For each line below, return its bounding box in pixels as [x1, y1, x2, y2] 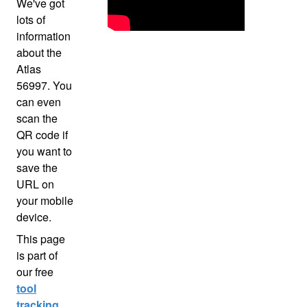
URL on [16, 176, 54, 193]
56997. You [16, 77, 72, 94]
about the [16, 45, 62, 61]
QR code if [16, 127, 68, 143]
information [16, 28, 71, 45]
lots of [16, 12, 45, 28]
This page [16, 231, 65, 247]
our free [16, 264, 53, 280]
